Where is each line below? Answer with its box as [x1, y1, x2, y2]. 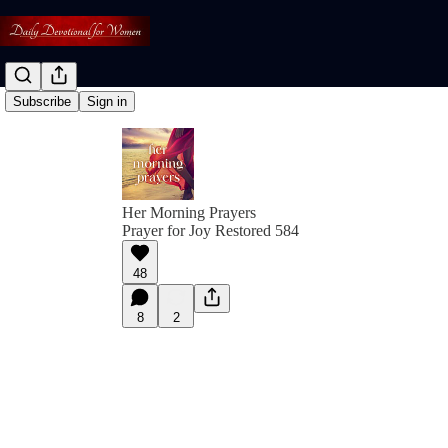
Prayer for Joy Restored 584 [122, 222, 299, 239]
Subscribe [13, 94, 71, 110]
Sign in [87, 94, 127, 110]
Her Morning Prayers [122, 204, 256, 221]
